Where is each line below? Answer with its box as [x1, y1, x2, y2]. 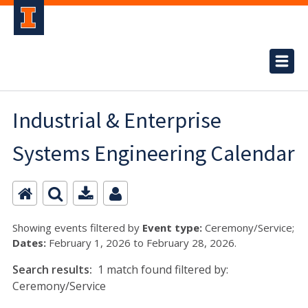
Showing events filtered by [12, 221, 142, 234]
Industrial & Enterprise [12, 107, 221, 134]
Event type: [142, 221, 202, 234]
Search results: [12, 262, 95, 277]
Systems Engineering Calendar [12, 140, 295, 167]
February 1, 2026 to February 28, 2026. [46, 236, 236, 250]
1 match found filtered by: [98, 262, 228, 277]
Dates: [12, 236, 46, 250]
